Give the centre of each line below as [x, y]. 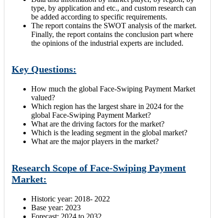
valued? [43, 98]
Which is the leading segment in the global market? [109, 133]
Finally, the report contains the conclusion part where [112, 34]
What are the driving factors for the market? [98, 124]
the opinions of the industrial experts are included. [107, 43]
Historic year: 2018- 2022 [71, 199]
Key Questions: [44, 69]
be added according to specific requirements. [99, 17]
